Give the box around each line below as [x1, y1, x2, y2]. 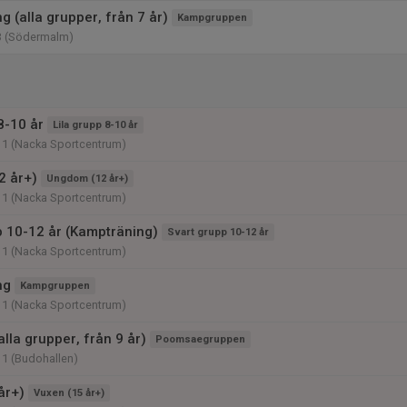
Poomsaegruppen [155, 333, 245, 345]
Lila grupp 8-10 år [53, 119, 138, 131]
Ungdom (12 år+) [46, 173, 128, 184]
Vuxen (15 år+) [34, 387, 104, 399]
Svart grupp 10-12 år [167, 226, 269, 238]
